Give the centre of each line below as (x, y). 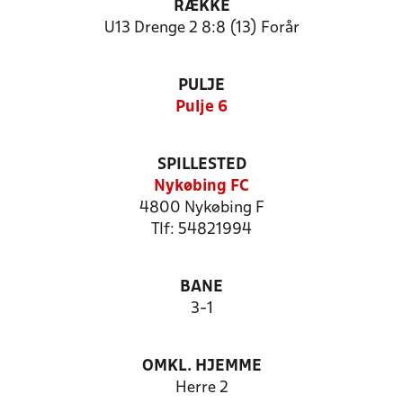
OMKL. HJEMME (201, 367)
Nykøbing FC (201, 187)
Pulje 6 (201, 107)
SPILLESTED (201, 165)
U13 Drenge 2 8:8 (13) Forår (201, 28)
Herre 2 (201, 388)
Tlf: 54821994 (201, 230)
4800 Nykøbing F (201, 208)
